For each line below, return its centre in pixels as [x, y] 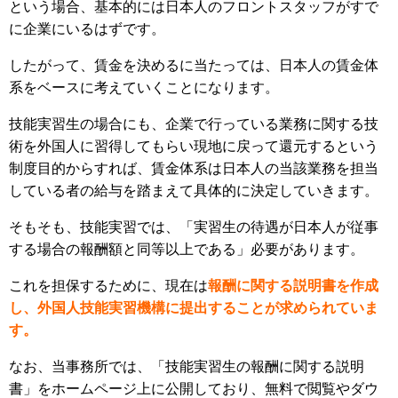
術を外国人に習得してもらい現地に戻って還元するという [194, 147]
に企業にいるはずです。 [87, 29]
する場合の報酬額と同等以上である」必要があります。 [187, 250]
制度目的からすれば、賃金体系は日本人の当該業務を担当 [194, 169]
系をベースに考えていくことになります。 [144, 88]
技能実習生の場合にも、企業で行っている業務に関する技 [194, 124]
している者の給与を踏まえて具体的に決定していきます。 [194, 191]
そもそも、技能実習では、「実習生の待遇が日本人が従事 [194, 227]
